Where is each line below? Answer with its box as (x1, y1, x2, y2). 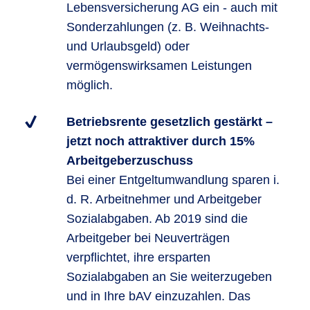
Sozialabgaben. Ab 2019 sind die (66, 212, 248, 226)
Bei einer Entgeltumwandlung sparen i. (66, 173, 280, 187)
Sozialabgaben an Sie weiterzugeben (66, 270, 272, 284)
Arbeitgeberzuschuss (66, 154, 193, 167)
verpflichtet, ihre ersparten (66, 250, 210, 264)
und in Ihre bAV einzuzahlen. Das (66, 289, 250, 303)
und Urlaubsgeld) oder (66, 39, 190, 53)
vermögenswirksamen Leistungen (66, 59, 252, 73)
